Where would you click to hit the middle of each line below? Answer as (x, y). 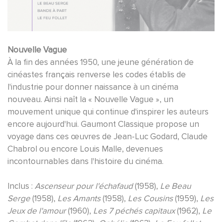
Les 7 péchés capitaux (134, 211)
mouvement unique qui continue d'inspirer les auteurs (108, 111)
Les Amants (79, 198)
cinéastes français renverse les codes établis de (97, 74)
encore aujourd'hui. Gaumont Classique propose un (103, 124)
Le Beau (175, 186)
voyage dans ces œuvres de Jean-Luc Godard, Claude (108, 136)
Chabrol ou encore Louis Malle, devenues (85, 149)
